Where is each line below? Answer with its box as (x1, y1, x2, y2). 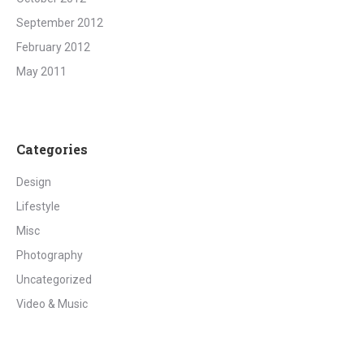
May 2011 (16, 65, 67, 78)
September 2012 (16, 16, 103, 29)
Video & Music (16, 297, 88, 310)
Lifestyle (16, 200, 60, 213)
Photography (16, 249, 83, 262)
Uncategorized (16, 273, 92, 286)
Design (16, 175, 51, 188)
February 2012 (16, 41, 90, 54)
